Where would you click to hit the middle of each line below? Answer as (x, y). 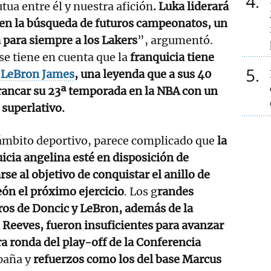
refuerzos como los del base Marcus (126, 259)
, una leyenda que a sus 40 (143, 74)
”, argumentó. (175, 40)
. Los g (141, 191)
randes (176, 191)
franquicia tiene (171, 57)
